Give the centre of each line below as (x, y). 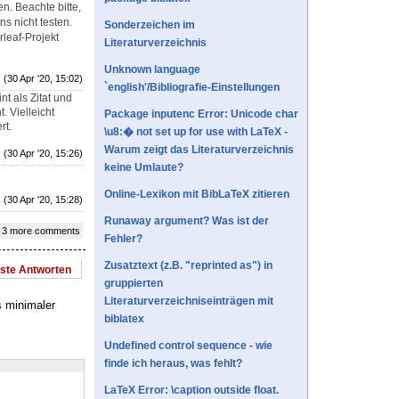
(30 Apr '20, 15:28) (43, 199)
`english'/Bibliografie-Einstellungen (192, 88)
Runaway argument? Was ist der (187, 221)
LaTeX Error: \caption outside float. (191, 391)
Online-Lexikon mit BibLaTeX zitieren (197, 195)
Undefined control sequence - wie (188, 346)
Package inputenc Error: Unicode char (201, 114)
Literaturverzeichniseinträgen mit (189, 301)
